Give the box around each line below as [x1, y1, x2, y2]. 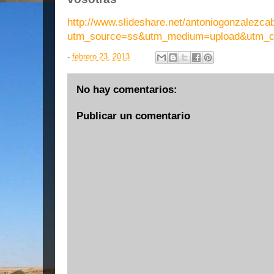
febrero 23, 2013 [72, 52, 130, 62]
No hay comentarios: [76, 84, 177, 95]
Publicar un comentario [76, 109, 190, 122]
